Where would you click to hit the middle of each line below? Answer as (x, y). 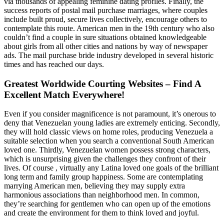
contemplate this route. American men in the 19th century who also (109, 28)
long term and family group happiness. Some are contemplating (103, 177)
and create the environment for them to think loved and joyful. (101, 213)
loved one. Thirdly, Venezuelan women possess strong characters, (107, 150)
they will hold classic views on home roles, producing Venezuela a (108, 132)
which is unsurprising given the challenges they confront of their (105, 159)
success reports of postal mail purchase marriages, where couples (106, 10)
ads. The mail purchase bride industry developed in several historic (109, 55)
